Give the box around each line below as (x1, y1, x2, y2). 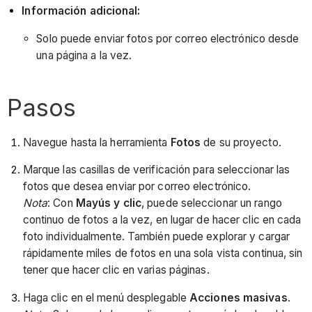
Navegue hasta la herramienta (22, 135, 171, 149)
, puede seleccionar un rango (141, 196, 282, 210)
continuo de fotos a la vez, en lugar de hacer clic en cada (22, 213, 302, 227)
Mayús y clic (75, 196, 141, 210)
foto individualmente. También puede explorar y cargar (22, 230, 290, 244)
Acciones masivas (189, 290, 288, 304)
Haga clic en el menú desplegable (22, 290, 190, 304)
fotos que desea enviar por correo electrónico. (22, 180, 251, 194)
